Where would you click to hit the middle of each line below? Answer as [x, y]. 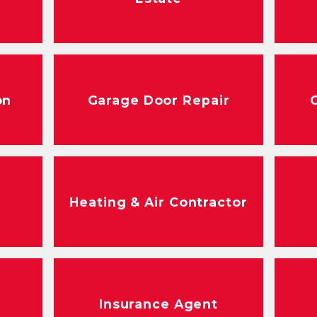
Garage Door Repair [158, 100]
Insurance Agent [158, 304]
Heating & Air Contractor [158, 202]
